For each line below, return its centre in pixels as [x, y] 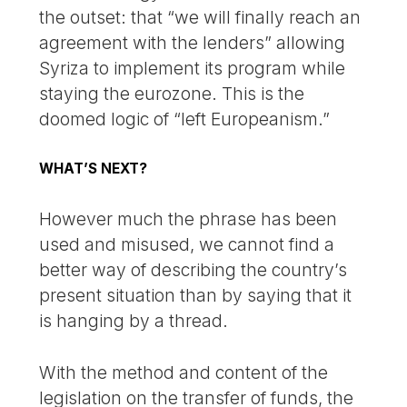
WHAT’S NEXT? [94, 169]
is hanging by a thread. [134, 321]
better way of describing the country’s [194, 270]
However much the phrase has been [189, 219]
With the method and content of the [184, 373]
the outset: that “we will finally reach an [200, 18]
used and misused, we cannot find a [187, 245]
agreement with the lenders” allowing [193, 43]
